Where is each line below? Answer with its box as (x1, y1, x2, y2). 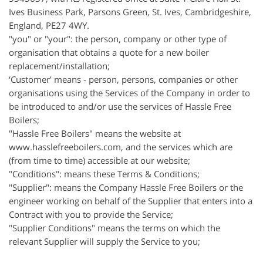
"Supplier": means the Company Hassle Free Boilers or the (9, 181, 243, 193)
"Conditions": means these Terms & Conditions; (9, 168, 200, 180)
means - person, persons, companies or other (52, 73, 238, 85)
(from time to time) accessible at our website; (9, 154, 190, 166)
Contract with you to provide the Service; (9, 208, 173, 220)
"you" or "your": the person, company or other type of (9, 33, 227, 45)
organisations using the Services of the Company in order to (9, 87, 250, 99)
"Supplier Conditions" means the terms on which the (9, 222, 220, 234)
